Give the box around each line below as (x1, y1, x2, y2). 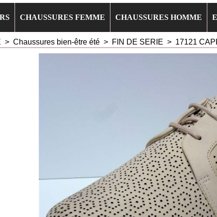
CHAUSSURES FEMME (20, 13, 105, 21)
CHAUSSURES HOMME (115, 13, 202, 21)
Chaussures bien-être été (13, 38, 100, 46)
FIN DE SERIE (112, 38, 165, 46)
